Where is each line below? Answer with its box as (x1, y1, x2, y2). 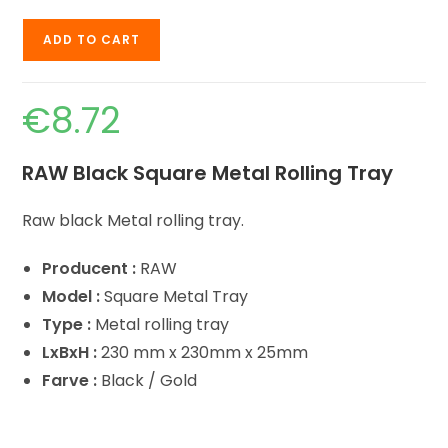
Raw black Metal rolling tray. (22, 208, 245, 232)
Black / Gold (97, 368, 198, 392)
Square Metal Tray (100, 284, 249, 308)
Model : (42, 284, 101, 308)
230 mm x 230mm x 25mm (101, 340, 309, 364)
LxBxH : (42, 340, 102, 364)
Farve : (42, 368, 98, 392)
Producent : (42, 256, 137, 280)
